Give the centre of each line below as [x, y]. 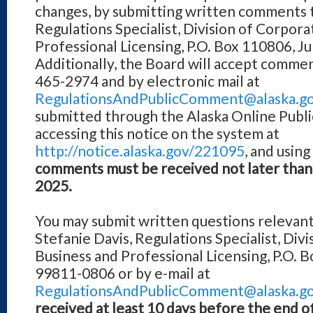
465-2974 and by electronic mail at [147, 81]
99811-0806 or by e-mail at [123, 273]
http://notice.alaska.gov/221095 [140, 151]
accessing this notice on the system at [157, 133]
